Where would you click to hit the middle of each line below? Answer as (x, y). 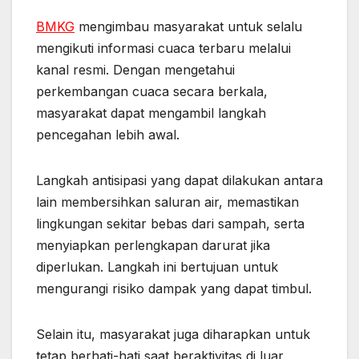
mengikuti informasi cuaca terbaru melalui (163, 48)
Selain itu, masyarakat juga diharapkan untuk (173, 334)
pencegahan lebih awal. (108, 134)
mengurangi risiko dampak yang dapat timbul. (174, 288)
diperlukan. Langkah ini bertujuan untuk (157, 266)
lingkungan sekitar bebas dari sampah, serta (170, 223)
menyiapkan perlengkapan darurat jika (153, 245)
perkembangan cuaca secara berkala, (152, 91)
